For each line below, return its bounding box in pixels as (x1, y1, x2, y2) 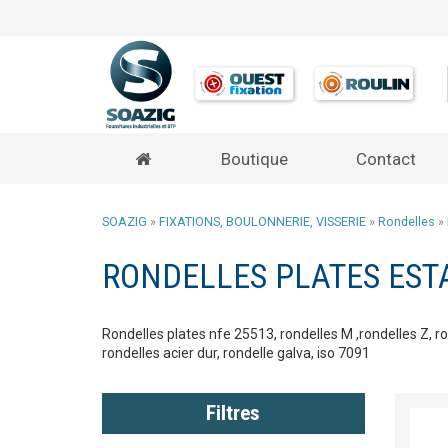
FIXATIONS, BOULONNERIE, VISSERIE (159, 214, 366, 230)
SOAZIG (102, 214, 147, 230)
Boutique (220, 149, 288, 170)
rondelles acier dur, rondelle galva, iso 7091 (102, 345, 370, 362)
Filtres (206, 401, 261, 426)
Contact (356, 149, 417, 170)
